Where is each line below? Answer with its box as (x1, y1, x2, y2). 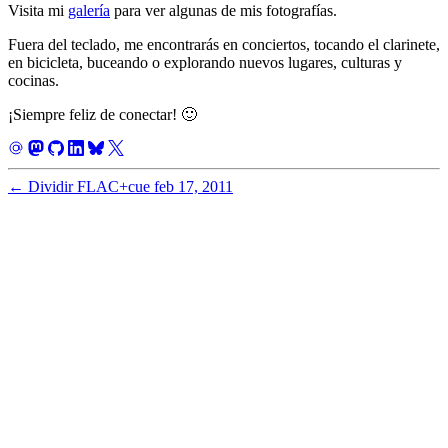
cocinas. (8, 71, 59, 89)
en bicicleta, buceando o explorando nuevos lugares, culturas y (8, 53, 402, 71)
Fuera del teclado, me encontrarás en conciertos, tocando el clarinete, (8, 35, 440, 53)
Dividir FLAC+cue (28, 177, 150, 195)
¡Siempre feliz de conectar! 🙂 (8, 105, 197, 123)
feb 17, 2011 (154, 177, 233, 195)
